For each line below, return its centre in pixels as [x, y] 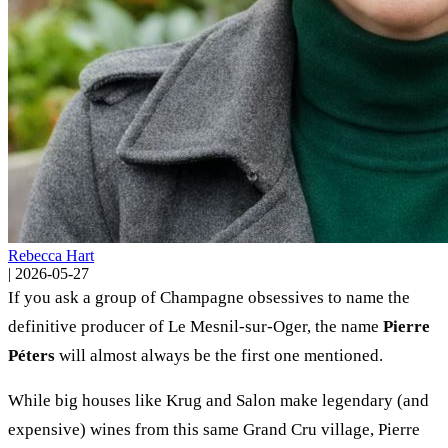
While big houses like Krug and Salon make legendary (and [218, 400]
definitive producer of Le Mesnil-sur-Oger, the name [195, 326]
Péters [31, 355]
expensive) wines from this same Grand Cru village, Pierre [214, 429]
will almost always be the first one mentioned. [219, 355]
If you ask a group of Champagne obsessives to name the [209, 297]
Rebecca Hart [51, 255]
